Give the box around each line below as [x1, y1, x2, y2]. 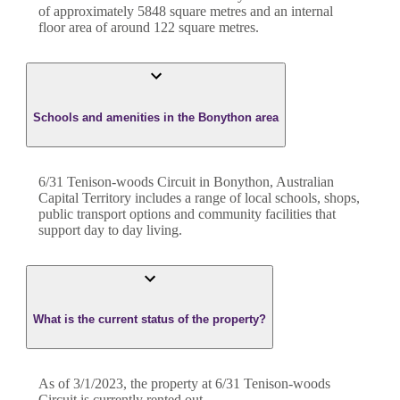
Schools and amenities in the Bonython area [33, 110, 279, 124]
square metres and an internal [166, 4, 333, 20]
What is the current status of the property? [33, 312, 266, 327]
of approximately [38, 4, 137, 20]
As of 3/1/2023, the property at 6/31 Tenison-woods [38, 376, 330, 392]
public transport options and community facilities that [38, 205, 336, 221]
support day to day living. [38, 221, 182, 237]
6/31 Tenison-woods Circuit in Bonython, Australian [38, 173, 334, 189]
